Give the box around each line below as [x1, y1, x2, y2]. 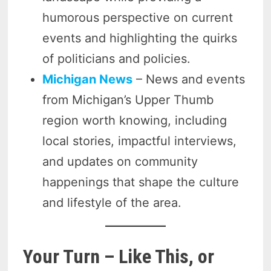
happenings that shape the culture [42, 174, 240, 189]
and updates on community [42, 154, 198, 169]
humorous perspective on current [42, 10, 233, 25]
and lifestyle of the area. [42, 195, 182, 210]
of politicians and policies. [42, 51, 191, 66]
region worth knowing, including [42, 113, 227, 128]
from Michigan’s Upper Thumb [42, 92, 214, 107]
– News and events [132, 71, 246, 87]
